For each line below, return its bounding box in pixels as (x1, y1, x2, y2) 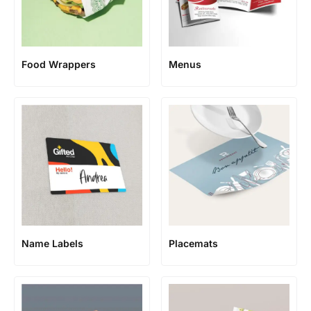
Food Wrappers (22, 58, 96, 70)
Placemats (169, 237, 218, 249)
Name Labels (22, 237, 83, 249)
